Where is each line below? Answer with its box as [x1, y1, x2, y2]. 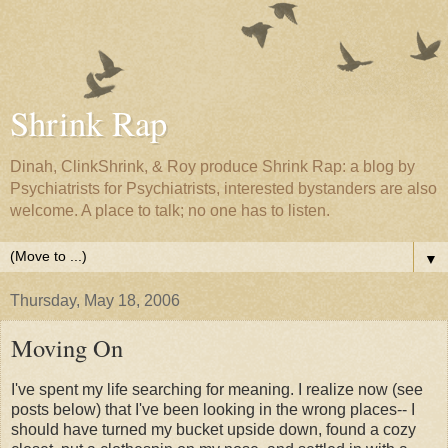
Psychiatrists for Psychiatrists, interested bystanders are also [10, 180, 437, 197]
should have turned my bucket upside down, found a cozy [11, 420, 416, 438]
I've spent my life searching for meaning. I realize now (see [11, 380, 423, 398]
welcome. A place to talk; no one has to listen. [10, 202, 330, 219]
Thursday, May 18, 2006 [10, 292, 180, 309]
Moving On [11, 331, 123, 364]
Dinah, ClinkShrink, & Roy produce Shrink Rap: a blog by [10, 158, 415, 175]
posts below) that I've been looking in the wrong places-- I [11, 400, 415, 418]
